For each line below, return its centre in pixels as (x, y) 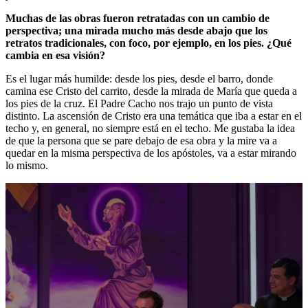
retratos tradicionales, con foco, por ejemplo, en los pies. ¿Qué (148, 43)
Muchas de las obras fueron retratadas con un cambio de (137, 19)
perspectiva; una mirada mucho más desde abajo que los (136, 31)
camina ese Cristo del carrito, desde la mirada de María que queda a (151, 91)
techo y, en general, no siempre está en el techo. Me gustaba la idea (150, 129)
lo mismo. (28, 166)
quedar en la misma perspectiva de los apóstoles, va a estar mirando (151, 153)
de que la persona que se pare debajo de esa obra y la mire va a (141, 141)
